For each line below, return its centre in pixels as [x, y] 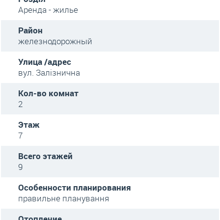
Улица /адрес [45, 62]
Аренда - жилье [48, 10]
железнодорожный [55, 41]
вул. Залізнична [49, 72]
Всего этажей [45, 156]
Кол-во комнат [48, 93]
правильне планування [64, 198]
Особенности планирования [75, 187]
